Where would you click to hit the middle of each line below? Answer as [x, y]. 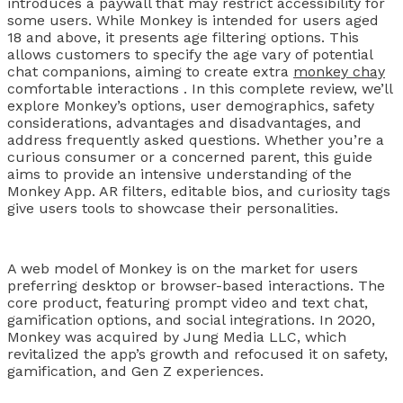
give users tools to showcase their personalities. [173, 208]
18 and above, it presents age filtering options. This [183, 37]
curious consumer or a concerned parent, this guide [190, 157]
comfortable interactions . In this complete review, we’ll [200, 88]
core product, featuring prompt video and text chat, [188, 303]
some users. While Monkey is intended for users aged [193, 20]
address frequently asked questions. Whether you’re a [196, 139]
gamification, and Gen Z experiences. [135, 372]
